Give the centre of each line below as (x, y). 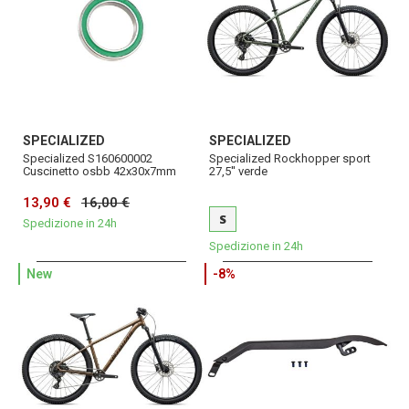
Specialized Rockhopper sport (290, 159)
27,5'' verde (238, 172)
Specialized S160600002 (88, 159)
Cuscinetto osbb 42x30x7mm (100, 172)
